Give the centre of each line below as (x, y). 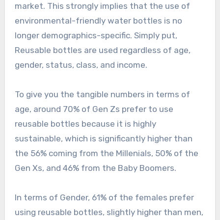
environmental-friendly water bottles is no (98, 21)
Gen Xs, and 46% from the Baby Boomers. (96, 168)
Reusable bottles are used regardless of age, (102, 50)
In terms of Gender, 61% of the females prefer (104, 198)
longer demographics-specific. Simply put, (96, 36)
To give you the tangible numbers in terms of (102, 95)
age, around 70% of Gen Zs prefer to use (94, 109)
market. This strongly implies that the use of (102, 6)
